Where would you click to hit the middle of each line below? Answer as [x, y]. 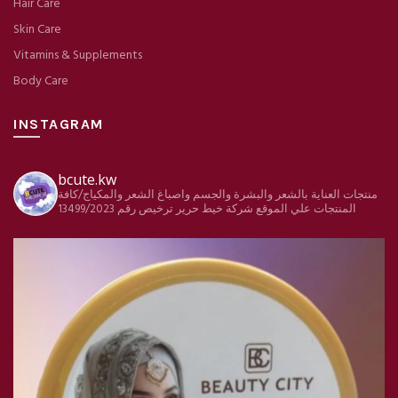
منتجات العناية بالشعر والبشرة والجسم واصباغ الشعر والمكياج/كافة [218, 195]
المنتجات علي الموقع [306, 209]
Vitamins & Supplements [78, 55]
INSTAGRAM [59, 123]
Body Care [41, 81]
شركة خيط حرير [216, 209]
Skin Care [37, 29]
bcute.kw [87, 179]
